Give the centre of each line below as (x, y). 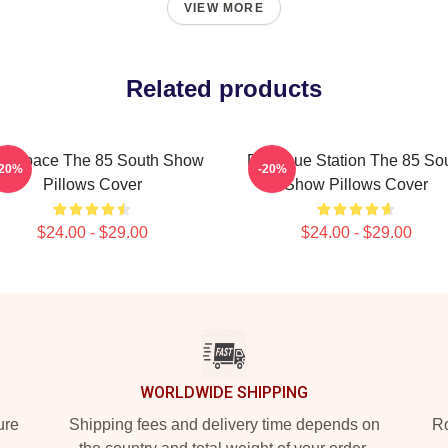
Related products (224, 88)
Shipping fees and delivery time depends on (224, 424)
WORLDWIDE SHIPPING (224, 392)
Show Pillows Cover (356, 184)
